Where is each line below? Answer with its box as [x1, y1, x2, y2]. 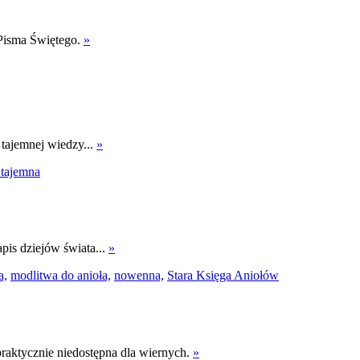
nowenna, [114, 268, 164, 283]
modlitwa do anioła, [10, 268, 111, 283]
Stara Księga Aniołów [167, 268, 279, 283]
